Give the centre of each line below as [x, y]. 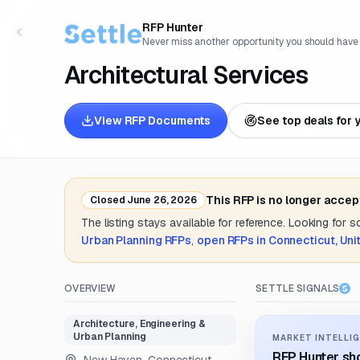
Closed [108, 200]
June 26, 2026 [161, 200]
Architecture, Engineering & [139, 324]
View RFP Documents [153, 121]
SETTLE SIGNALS [298, 288]
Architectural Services [186, 75]
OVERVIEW [90, 288]
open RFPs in [233, 240]
